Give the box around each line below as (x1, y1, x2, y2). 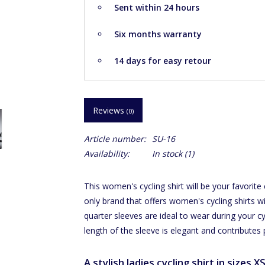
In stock (151, 148, 182, 159)
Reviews (92, 105, 127, 116)
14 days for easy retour (114, 55, 211, 66)
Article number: (83, 133, 146, 144)
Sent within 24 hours (114, 2, 199, 13)
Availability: (83, 148, 130, 159)
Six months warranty (114, 28, 202, 40)
